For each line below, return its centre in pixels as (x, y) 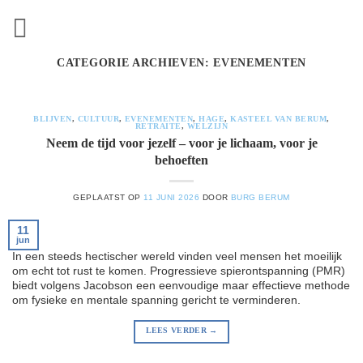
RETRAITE (158, 127)
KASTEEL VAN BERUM (279, 120)
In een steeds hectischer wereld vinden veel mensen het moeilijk (177, 256)
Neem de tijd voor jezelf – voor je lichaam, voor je (181, 143)
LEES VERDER (177, 331)
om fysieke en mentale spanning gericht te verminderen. (156, 300)
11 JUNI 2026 (172, 198)
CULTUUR (98, 120)
